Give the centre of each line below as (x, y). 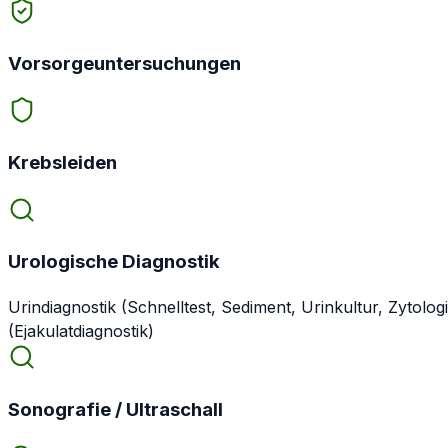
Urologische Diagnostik (114, 262)
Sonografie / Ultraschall (115, 409)
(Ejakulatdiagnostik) (81, 331)
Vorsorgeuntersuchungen (124, 63)
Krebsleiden (62, 162)
